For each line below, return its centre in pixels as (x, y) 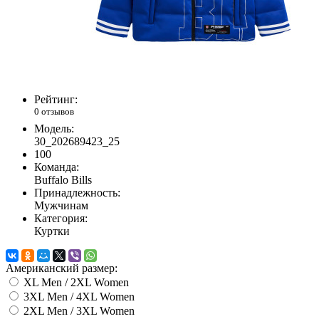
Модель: (54, 128)
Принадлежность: (77, 192)
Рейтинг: (56, 100)
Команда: (57, 167)
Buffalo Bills (63, 179)
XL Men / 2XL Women (76, 282)
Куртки (52, 231)
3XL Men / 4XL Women (79, 296)
